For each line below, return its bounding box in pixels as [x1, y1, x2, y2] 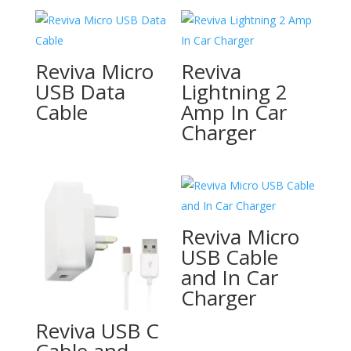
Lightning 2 [181, 78, 288, 107]
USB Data [34, 78, 125, 107]
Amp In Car [181, 98, 288, 127]
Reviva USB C [34, 316, 159, 345]
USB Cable [181, 242, 279, 271]
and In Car [181, 262, 279, 291]
